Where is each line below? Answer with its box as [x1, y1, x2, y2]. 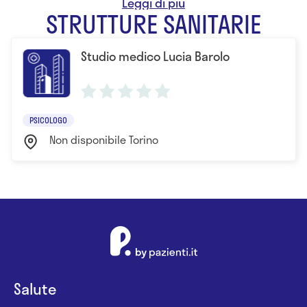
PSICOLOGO [29, 113, 67, 126]
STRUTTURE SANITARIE [46, 4, 261, 42]
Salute [14, 276, 56, 300]
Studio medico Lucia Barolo [81, 46, 230, 66]
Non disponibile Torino [49, 130, 158, 148]
